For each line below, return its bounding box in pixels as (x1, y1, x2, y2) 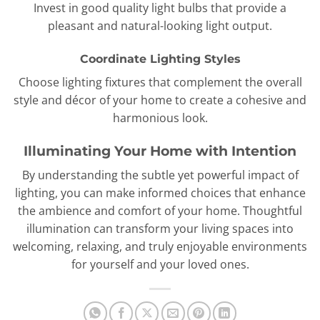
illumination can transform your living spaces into (26, 220, 294, 236)
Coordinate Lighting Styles (79, 52, 241, 66)
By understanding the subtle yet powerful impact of (21, 166, 299, 183)
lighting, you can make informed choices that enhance (14, 184, 306, 201)
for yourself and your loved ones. (71, 256, 249, 272)
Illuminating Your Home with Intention (24, 142, 296, 160)
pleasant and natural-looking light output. (48, 18, 272, 34)
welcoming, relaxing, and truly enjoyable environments (13, 238, 307, 254)
